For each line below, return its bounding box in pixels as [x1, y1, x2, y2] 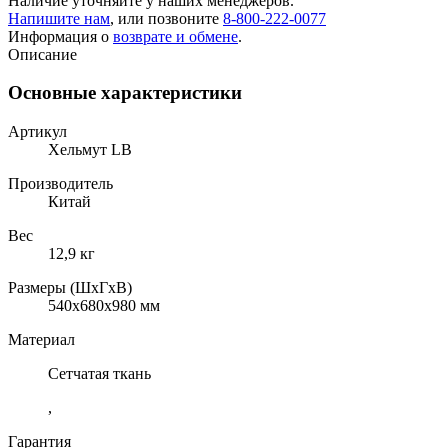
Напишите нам [8, 9, 110, 27]
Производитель [8, 175, 113, 193]
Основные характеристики [8, 82, 242, 104]
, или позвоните [110, 9, 223, 27]
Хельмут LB [48, 141, 132, 159]
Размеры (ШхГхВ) [8, 279, 132, 297]
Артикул [8, 123, 67, 141]
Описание [8, 45, 77, 63]
